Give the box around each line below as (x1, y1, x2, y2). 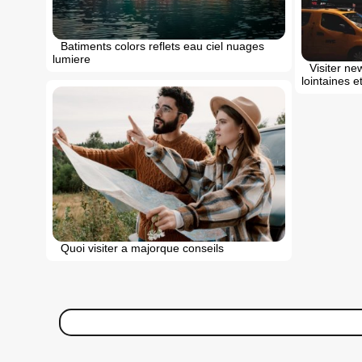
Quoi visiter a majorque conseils (61, 241, 224, 255)
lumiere (53, 52, 90, 65)
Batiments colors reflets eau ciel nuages (61, 39, 264, 53)
